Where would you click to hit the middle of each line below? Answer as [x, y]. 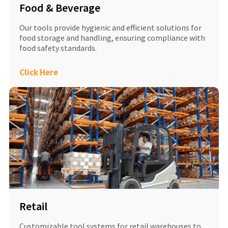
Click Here [38, 73]
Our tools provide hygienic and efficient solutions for [110, 28]
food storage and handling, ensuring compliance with [112, 38]
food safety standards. [58, 48]
